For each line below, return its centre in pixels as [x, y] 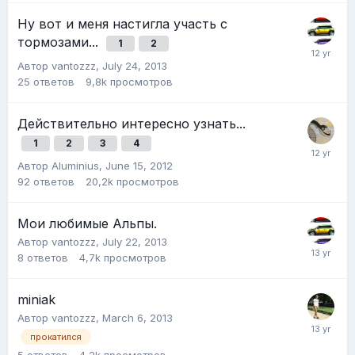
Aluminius [75, 166]
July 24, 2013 [135, 66]
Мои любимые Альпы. [87, 224]
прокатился [56, 337]
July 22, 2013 [135, 242]
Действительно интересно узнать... [132, 124]
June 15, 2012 [139, 166]
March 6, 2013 [137, 318]
